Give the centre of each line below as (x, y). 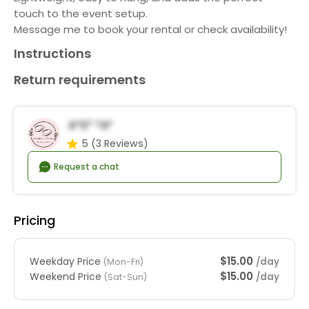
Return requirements (80, 80)
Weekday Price (67, 261)
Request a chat (86, 167)
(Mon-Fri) (123, 261)
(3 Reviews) (120, 143)
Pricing (34, 221)
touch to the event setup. (81, 13)
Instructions (52, 53)
